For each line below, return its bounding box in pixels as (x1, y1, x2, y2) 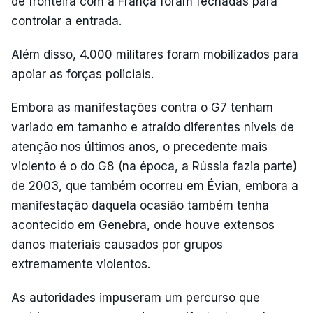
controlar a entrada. (11, 13, 122, 28)
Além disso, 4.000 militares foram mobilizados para (11, 47, 298, 61)
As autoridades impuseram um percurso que (11, 290, 260, 305)
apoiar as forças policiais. (11, 66, 154, 81)
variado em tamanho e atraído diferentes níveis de (11, 119, 294, 134)
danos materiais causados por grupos (11, 237, 223, 252)
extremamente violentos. (11, 256, 150, 271)
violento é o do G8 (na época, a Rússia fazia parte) (11, 159, 297, 173)
